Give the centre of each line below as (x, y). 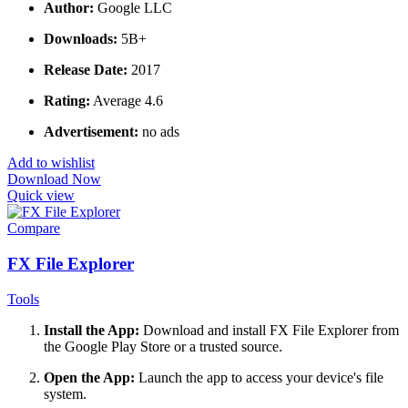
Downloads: (81, 39)
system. (65, 393)
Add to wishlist (51, 163)
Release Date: (87, 70)
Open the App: (89, 377)
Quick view (41, 196)
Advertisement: (91, 132)
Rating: (67, 101)
